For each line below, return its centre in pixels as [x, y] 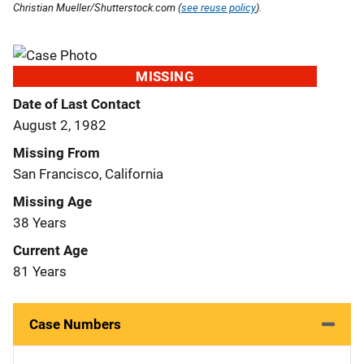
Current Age [50, 250]
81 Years [40, 271]
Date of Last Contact [77, 104]
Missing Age [52, 201]
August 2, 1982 [60, 125]
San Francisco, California [88, 173]
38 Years [40, 222]
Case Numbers [75, 324]
